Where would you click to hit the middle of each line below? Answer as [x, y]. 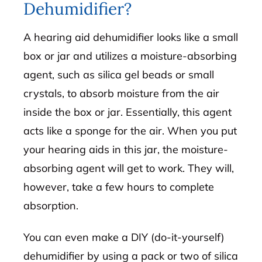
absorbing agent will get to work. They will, [129, 168]
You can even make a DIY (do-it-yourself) [124, 237]
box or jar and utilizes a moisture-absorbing [130, 56]
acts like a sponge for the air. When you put [130, 131]
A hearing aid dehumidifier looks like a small [131, 37]
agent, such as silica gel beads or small [119, 75]
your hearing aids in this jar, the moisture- [126, 150]
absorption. [51, 206]
